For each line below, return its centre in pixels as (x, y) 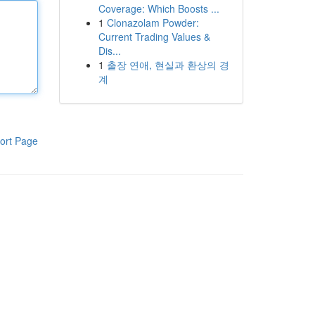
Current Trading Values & (154, 37)
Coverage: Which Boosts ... (159, 8)
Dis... (109, 51)
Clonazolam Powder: (153, 22)
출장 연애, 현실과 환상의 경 (168, 65)
